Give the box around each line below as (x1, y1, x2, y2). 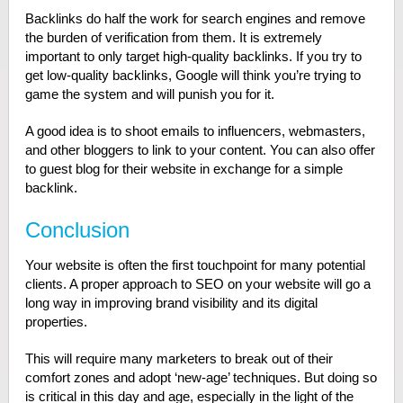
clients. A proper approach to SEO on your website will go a (24, 276, 371, 292)
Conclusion (24, 218, 130, 243)
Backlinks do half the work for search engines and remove (24, 11, 365, 27)
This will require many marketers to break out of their (24, 351, 333, 367)
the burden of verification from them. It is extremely (24, 30, 322, 46)
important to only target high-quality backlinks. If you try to (24, 49, 362, 65)
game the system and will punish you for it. (24, 86, 274, 103)
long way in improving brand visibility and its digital (24, 295, 318, 311)
